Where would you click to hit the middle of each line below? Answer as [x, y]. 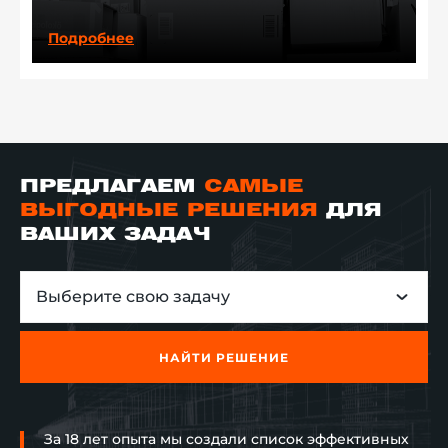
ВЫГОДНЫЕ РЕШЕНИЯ [168, 211]
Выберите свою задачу [133, 297]
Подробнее [91, 38]
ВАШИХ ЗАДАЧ [115, 235]
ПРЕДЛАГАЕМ [112, 187]
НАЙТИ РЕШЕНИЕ [224, 357]
